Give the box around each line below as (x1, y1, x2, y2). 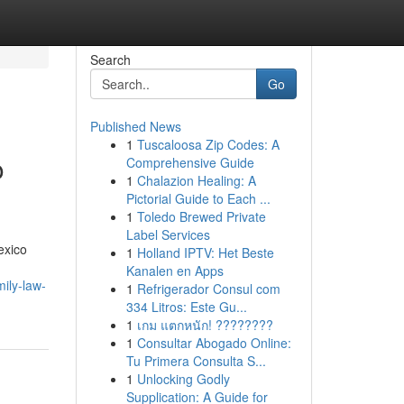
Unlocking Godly (136, 370, 230, 388)
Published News (89, 117, 181, 135)
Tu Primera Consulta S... (125, 352, 266, 370)
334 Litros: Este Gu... (125, 298, 247, 316)
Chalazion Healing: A (136, 171, 256, 189)
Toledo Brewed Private (136, 207, 266, 225)
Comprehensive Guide (125, 153, 254, 171)
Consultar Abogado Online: (136, 334, 291, 352)
